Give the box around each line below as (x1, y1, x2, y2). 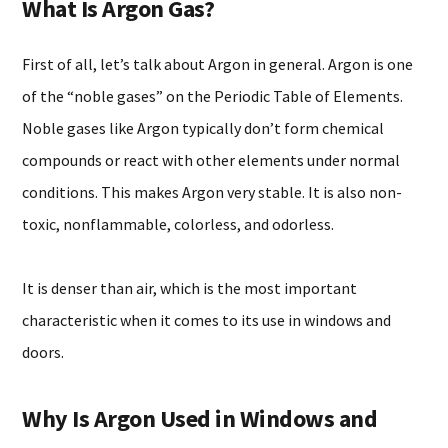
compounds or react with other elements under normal (22, 150, 401, 170)
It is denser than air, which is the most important (22, 278, 358, 298)
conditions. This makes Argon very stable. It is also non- (22, 182, 403, 202)
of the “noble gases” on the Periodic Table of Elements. (22, 86, 404, 106)
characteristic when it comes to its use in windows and (22, 310, 392, 330)
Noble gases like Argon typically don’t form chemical (22, 118, 385, 138)
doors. (22, 342, 65, 362)
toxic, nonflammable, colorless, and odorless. (22, 214, 335, 234)
